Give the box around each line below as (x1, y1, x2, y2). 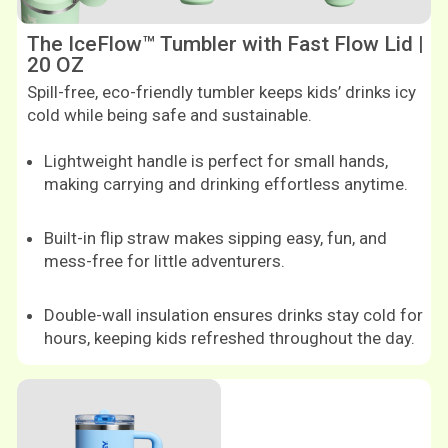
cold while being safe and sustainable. (27, 105, 312, 126)
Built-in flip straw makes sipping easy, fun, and (44, 228, 387, 249)
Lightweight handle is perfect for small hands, (44, 151, 388, 172)
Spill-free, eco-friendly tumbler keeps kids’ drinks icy (27, 82, 416, 103)
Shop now (184, 389, 264, 411)
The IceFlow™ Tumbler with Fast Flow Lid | (27, 32, 424, 57)
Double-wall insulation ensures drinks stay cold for (44, 305, 423, 326)
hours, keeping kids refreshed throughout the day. (44, 328, 415, 349)
